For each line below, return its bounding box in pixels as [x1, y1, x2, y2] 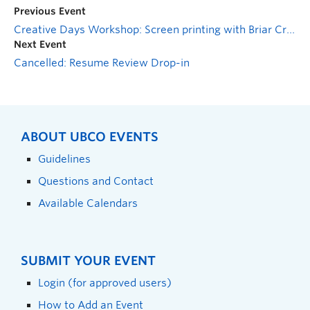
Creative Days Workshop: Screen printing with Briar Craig [286, 24, 295, 36]
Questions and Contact [38, 175, 154, 187]
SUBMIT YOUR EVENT [21, 253, 156, 268]
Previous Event [14, 6, 86, 17]
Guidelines [38, 153, 91, 165]
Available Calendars [38, 197, 138, 209]
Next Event [14, 39, 66, 50]
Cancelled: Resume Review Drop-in [14, 57, 190, 69]
